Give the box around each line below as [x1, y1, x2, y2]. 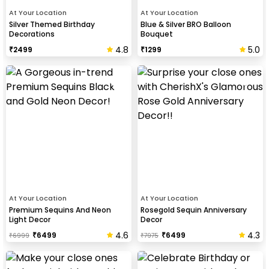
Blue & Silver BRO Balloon [141, 19, 231, 29]
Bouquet [141, 28, 173, 39]
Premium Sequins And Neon [9, 204, 111, 215]
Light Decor [9, 214, 50, 225]
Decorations [9, 28, 55, 39]
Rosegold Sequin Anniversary [141, 204, 247, 215]
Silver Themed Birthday [9, 19, 95, 29]
